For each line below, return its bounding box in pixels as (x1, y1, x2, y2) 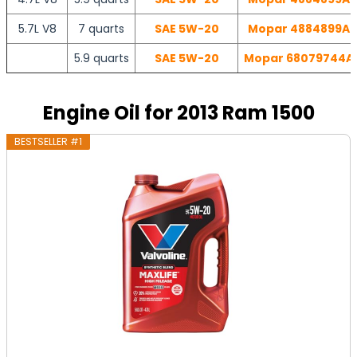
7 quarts (78, 21, 124, 37)
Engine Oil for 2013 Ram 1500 (42, 100, 315, 126)
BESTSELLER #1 (14, 135, 83, 148)
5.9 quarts (73, 50, 129, 66)
